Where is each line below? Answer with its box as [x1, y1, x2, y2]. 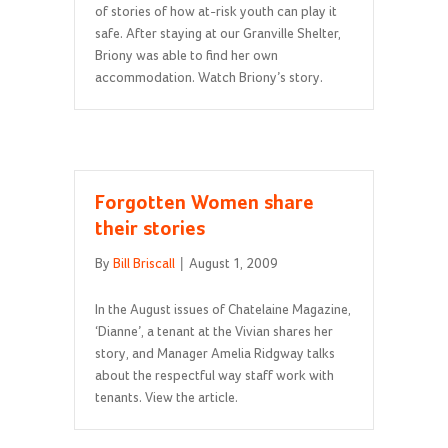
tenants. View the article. [95, 391, 238, 406]
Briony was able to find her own [95, 49, 278, 64]
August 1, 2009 [189, 257, 278, 272]
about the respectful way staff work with [95, 369, 334, 384]
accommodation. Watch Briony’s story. [95, 71, 323, 86]
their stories [95, 220, 205, 241]
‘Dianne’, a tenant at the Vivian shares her [95, 325, 333, 340]
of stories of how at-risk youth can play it [95, 5, 337, 20]
